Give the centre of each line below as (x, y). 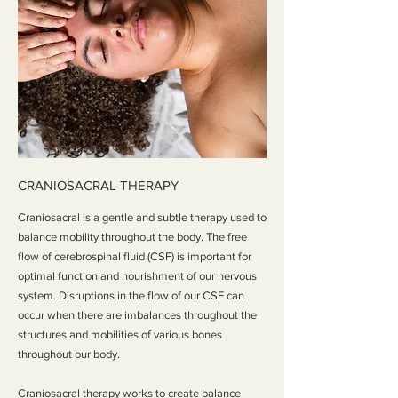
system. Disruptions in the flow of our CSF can (131, 295)
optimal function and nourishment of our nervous (137, 276)
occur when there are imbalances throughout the (137, 315)
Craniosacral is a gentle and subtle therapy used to (142, 217)
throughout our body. (69, 354)
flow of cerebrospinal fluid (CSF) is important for (135, 256)
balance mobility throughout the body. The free (132, 237)
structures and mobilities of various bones (120, 334)
